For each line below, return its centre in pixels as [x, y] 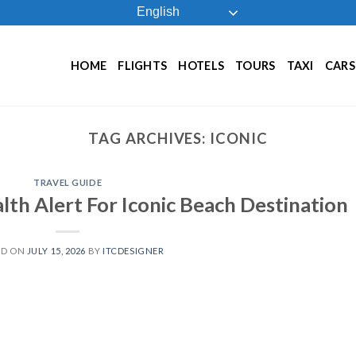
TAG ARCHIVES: [149, 138]
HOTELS [201, 65]
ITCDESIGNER [133, 250]
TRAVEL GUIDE [68, 183]
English [156, 12]
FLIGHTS [143, 65]
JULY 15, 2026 [56, 250]
